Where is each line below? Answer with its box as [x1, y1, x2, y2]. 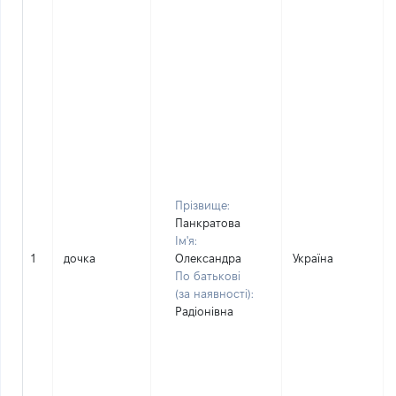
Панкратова [175, 217, 240, 229]
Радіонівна [175, 305, 233, 317]
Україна [293, 252, 333, 264]
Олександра [175, 252, 241, 264]
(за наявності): [175, 287, 254, 300]
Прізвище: [175, 199, 230, 211]
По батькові [175, 270, 240, 282]
